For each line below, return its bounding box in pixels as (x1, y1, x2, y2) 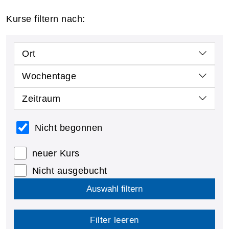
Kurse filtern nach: (6, 13, 85, 24)
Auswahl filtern (86, 184, 143, 194)
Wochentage (22, 71, 76, 81)
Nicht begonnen (34, 122, 103, 133)
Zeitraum (22, 93, 60, 104)
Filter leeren (90, 215, 139, 225)
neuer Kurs (32, 148, 80, 158)
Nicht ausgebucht (32, 165, 107, 176)
